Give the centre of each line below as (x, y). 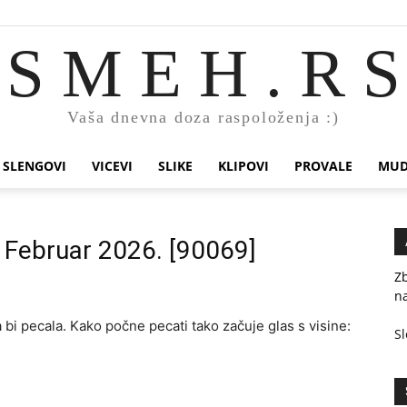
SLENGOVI (34, 166)
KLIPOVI (243, 166)
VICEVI (112, 166)
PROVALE (323, 166)
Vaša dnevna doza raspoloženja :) (203, 117)
